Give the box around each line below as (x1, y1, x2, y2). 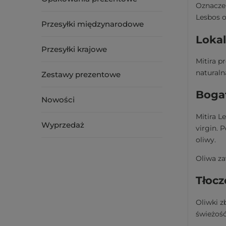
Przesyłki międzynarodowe (41, 19, 144, 29)
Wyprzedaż (41, 120, 84, 130)
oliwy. (196, 135, 216, 144)
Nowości (41, 95, 75, 104)
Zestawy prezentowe (41, 70, 121, 79)
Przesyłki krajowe (41, 44, 107, 54)
